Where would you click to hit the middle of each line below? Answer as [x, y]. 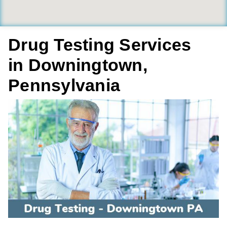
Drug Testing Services [100, 45]
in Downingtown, [78, 65]
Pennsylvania [64, 85]
